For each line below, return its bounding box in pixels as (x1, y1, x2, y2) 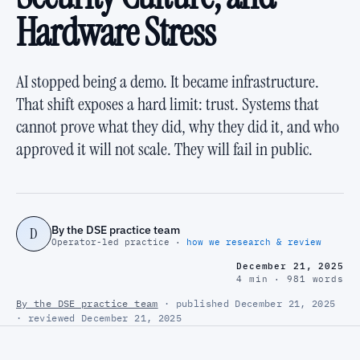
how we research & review (186, 235, 321, 247)
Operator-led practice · (51, 235, 186, 247)
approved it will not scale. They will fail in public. (16, 137, 313, 161)
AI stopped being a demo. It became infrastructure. (16, 70, 319, 93)
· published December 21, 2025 (157, 297, 336, 309)
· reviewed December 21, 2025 (16, 312, 182, 324)
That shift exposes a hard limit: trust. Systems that (16, 92, 319, 116)
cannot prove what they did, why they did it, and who (16, 115, 339, 138)
